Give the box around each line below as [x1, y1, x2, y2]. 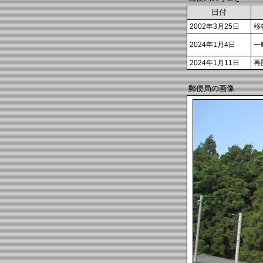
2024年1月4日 [190, 40, 235, 49]
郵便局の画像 [188, 84, 234, 93]
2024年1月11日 [190, 58, 240, 67]
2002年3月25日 [190, 22, 240, 31]
